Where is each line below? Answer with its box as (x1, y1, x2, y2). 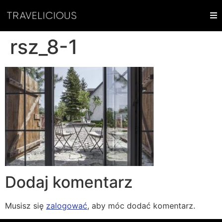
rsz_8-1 (10, 34, 78, 59)
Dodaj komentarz (5, 172, 133, 192)
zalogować (46, 201, 87, 211)
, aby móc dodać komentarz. (87, 201, 195, 211)
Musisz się (5, 201, 46, 211)
